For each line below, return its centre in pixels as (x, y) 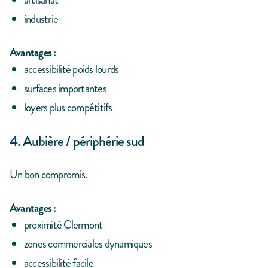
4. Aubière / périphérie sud (77, 141)
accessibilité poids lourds (71, 69)
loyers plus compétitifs (68, 108)
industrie (41, 19)
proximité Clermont (63, 225)
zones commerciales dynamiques (88, 244)
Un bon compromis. (48, 175)
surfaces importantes (65, 89)
